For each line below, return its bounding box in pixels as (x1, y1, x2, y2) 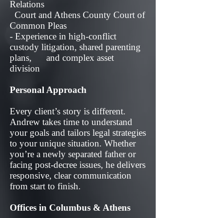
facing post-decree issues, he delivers (10, 160, 145, 170)
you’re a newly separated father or (10, 149, 136, 159)
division (10, 63, 40, 73)
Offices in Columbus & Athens (10, 202, 130, 213)
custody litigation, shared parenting (10, 42, 141, 52)
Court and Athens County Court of (10, 10, 145, 20)
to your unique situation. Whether (10, 138, 136, 148)
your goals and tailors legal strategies (10, 127, 146, 138)
